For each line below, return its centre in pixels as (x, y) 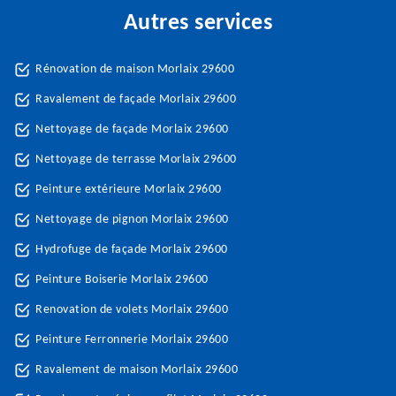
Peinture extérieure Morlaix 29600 (129, 190)
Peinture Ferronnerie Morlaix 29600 (132, 340)
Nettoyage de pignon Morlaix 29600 (132, 220)
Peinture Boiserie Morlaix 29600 (122, 280)
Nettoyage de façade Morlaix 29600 (132, 129)
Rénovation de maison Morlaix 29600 (135, 69)
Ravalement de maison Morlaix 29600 (137, 370)
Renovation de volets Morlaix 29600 (132, 310)
